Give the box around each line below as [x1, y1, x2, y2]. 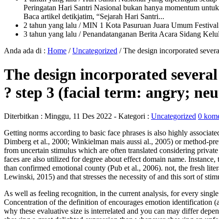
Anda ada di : [4, 46, 47, 55]
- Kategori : [112, 112, 151, 121]
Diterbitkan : [4, 112, 44, 121]
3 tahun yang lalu [23, 29, 77, 38]
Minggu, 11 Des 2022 [44, 112, 112, 121]
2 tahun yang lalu [23, 21, 77, 29]
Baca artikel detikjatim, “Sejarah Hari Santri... [23, 12, 164, 21]
